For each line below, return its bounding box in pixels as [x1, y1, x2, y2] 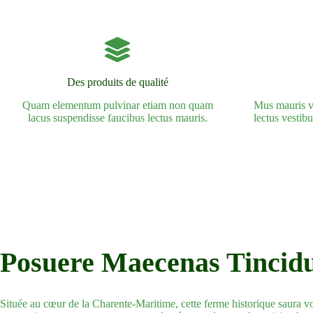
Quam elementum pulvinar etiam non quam [22, 99, 213, 111]
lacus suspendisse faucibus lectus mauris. [27, 112, 208, 124]
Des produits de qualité [66, 76, 168, 88]
